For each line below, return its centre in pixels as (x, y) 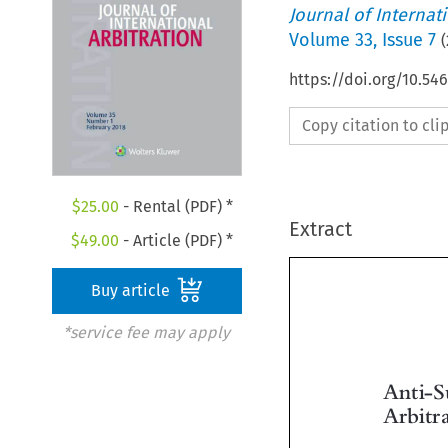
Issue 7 (408, 39)
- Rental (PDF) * (175, 207)
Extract (320, 228)
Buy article (133, 291)
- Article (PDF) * (176, 241)
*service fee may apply (146, 333)
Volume (321, 39)
